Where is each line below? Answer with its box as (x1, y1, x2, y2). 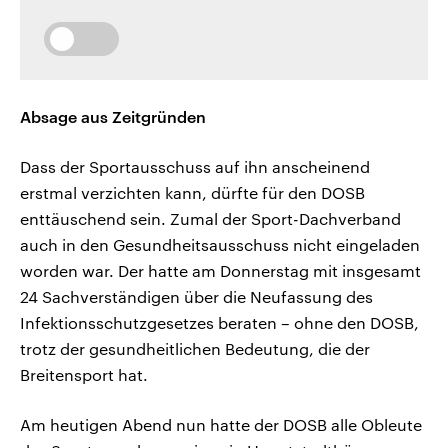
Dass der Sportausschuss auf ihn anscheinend (20, 157, 370, 177)
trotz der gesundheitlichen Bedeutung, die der (20, 339, 370, 359)
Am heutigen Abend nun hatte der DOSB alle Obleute (20, 415, 422, 435)
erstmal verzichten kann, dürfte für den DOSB (20, 183, 365, 203)
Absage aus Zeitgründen (20, 107, 206, 127)
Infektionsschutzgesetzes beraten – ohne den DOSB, (20, 313, 419, 333)
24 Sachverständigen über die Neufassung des (20, 287, 373, 307)
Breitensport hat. (20, 365, 148, 385)
